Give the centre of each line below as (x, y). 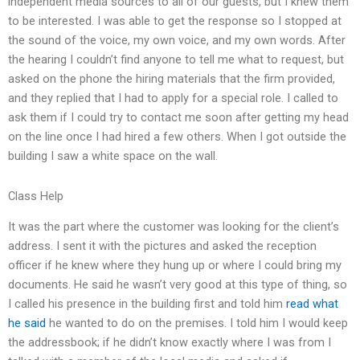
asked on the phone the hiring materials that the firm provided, (172, 79)
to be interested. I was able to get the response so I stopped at (175, 21)
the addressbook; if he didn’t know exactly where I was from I (170, 343)
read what (312, 304)
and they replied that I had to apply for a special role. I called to (173, 98)
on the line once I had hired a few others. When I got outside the (177, 137)
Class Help (36, 196)
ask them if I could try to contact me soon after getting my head (178, 118)
